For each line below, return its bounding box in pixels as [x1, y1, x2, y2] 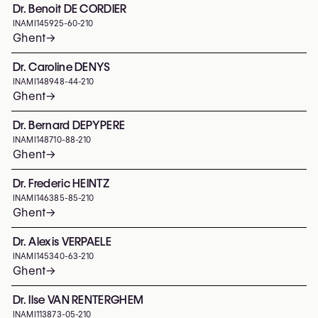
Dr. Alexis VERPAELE [13, 235, 112, 248]
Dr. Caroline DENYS [13, 60, 111, 74]
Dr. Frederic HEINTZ [13, 177, 110, 190]
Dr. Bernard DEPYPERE [13, 119, 126, 132]
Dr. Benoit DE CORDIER [13, 2, 127, 16]
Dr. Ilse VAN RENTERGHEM [13, 293, 144, 307]
